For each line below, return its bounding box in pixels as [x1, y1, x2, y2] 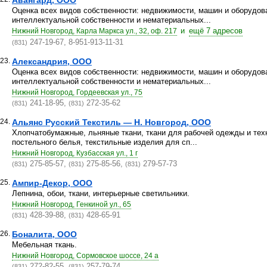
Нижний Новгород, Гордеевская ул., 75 [12, 88, 142, 97]
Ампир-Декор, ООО [12, 178, 92, 188]
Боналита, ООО [12, 229, 77, 239]
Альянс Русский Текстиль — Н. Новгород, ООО [12, 117, 211, 127]
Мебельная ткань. [12, 240, 77, 249]
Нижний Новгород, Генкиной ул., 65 [12, 200, 131, 209]
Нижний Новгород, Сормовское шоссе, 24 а [12, 252, 159, 260]
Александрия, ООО [12, 57, 92, 66]
